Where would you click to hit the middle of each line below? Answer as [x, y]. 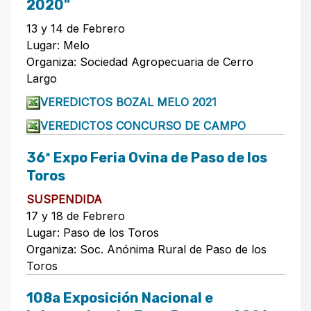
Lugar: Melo [58, 45]
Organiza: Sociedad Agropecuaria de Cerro [140, 61]
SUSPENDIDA [64, 199]
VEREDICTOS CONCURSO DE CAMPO [143, 125]
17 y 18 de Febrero [76, 216]
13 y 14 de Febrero [76, 28]
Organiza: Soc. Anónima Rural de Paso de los [146, 249]
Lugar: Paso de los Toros [93, 232]
